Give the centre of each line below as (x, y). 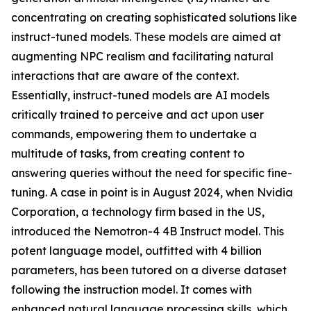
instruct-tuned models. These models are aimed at (146, 37)
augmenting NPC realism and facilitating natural (142, 57)
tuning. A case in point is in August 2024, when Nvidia (152, 193)
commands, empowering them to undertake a (134, 134)
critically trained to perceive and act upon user (137, 115)
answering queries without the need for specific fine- (152, 173)
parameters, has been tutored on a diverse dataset (149, 270)
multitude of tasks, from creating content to (128, 154)
